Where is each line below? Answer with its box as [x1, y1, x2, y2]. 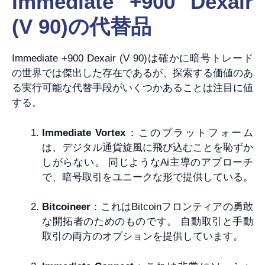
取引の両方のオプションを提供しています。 [42, 231, 243, 243]
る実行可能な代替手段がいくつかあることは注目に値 [12, 82, 253, 94]
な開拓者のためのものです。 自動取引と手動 [42, 216, 253, 228]
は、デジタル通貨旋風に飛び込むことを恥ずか [42, 141, 253, 153]
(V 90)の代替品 [12, 15, 151, 38]
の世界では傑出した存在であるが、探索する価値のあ [12, 67, 253, 79]
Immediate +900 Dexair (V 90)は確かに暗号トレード [12, 53, 253, 64]
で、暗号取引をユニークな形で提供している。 [42, 171, 253, 183]
